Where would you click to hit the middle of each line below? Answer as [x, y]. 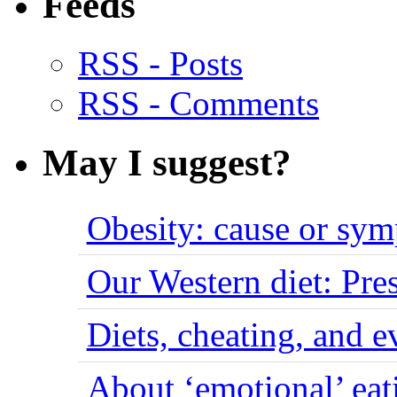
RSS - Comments [198, 104]
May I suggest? [167, 163]
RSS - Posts [160, 64]
